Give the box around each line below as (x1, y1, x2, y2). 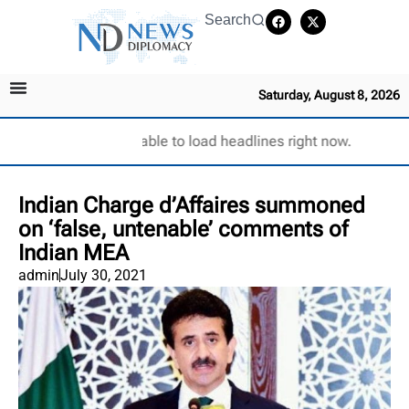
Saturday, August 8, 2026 (258, 87, 400, 102)
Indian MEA (18, 239, 129, 266)
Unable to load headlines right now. (121, 131, 351, 150)
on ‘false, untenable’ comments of (18, 215, 348, 242)
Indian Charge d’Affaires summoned (18, 192, 365, 218)
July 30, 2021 (60, 266, 147, 284)
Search (204, 12, 251, 27)
